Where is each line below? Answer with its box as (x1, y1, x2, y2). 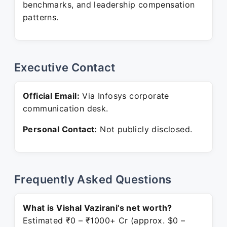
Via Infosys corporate (80, 91, 169, 101)
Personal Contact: (23, 124, 97, 134)
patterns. (23, 12, 59, 22)
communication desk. (23, 103, 108, 113)
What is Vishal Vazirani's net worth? (23, 203, 172, 213)
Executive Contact (14, 61, 116, 74)
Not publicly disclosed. (97, 124, 193, 134)
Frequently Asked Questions (14, 173, 172, 186)
